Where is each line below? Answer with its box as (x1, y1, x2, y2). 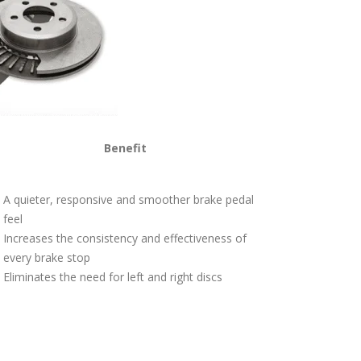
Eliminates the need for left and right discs (3, 268, 222, 284)
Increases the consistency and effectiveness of (3, 230, 247, 246)
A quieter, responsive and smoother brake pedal (3, 191, 254, 207)
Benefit (103, 139, 147, 156)
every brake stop (3, 249, 90, 265)
